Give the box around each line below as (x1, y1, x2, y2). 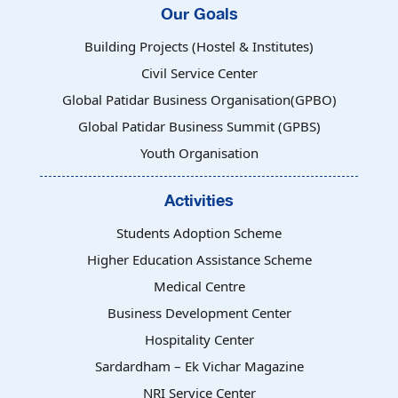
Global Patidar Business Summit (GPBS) (77, 117, 321, 135)
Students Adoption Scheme (116, 224, 282, 242)
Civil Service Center (140, 64, 258, 82)
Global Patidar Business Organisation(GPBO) (61, 91, 337, 108)
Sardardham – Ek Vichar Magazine (94, 357, 304, 375)
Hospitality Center (144, 330, 254, 348)
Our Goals (160, 4, 238, 23)
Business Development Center (107, 304, 291, 322)
